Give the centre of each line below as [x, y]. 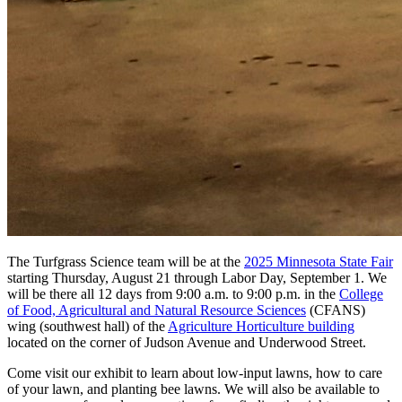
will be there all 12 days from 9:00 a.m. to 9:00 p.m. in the [173, 293]
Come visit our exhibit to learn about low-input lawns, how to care [195, 372]
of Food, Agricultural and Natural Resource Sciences [157, 310]
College [361, 293]
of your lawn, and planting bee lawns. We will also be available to [193, 389]
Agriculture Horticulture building [261, 326]
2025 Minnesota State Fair [319, 261]
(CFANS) [336, 310]
